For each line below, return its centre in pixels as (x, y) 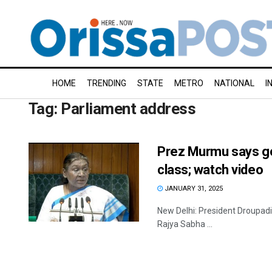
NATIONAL (234, 83)
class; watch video (210, 170)
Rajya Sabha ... (185, 224)
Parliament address (128, 109)
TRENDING (107, 83)
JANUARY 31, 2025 (193, 189)
